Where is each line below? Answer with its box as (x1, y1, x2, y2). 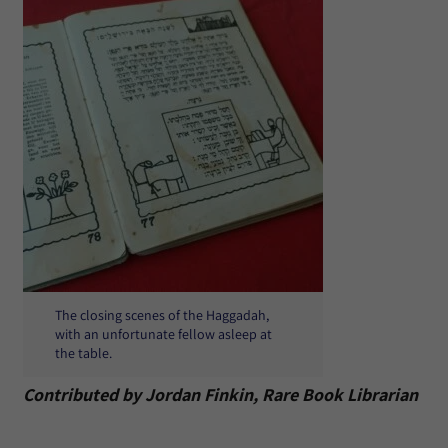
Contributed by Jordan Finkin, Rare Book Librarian (23, 383, 418, 406)
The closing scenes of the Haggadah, (55, 306, 269, 324)
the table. (55, 344, 112, 362)
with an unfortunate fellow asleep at (55, 325, 272, 343)
